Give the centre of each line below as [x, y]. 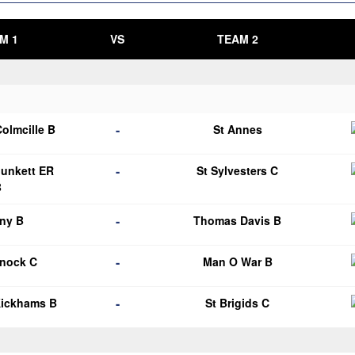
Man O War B [237, 261]
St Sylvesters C [238, 170]
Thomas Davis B [238, 220]
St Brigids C [238, 303]
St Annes [237, 129]
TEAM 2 [237, 39]
